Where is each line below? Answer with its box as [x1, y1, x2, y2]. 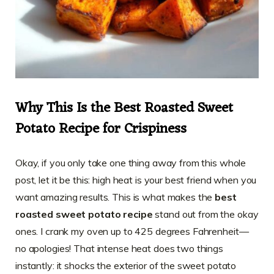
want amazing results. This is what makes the [15, 190, 215, 203]
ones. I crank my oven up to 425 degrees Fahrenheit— [15, 224, 249, 237]
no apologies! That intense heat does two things [15, 242, 223, 254]
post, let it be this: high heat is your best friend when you [15, 173, 257, 186]
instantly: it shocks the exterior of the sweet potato [15, 259, 237, 272]
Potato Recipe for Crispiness [15, 116, 187, 142]
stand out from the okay [152, 207, 259, 220]
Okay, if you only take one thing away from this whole [15, 156, 246, 169]
